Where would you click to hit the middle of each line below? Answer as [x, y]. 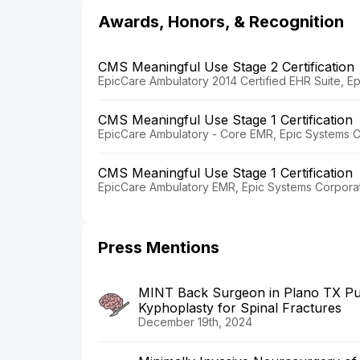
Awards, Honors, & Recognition [221, 22]
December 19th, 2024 [195, 322]
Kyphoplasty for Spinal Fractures [240, 308]
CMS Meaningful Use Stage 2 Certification [226, 67]
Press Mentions [159, 248]
